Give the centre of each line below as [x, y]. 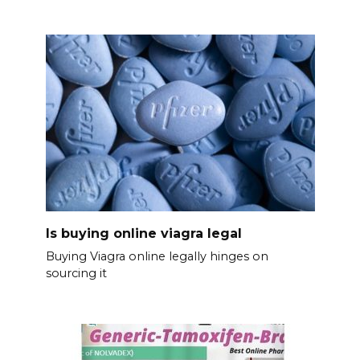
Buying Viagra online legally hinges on [157, 257]
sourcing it [76, 274]
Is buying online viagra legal [143, 233]
